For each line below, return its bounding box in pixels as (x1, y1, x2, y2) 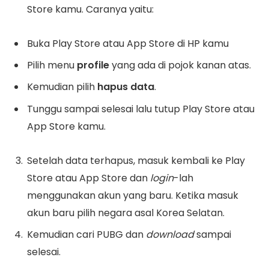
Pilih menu (27, 58, 77, 73)
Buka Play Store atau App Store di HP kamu (27, 37, 229, 51)
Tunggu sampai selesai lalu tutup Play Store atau (27, 101, 255, 116)
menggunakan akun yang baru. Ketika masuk (27, 189, 238, 203)
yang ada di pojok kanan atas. (109, 58, 251, 73)
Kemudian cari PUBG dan (27, 228, 146, 242)
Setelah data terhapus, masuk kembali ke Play (27, 154, 245, 168)
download (146, 228, 194, 242)
